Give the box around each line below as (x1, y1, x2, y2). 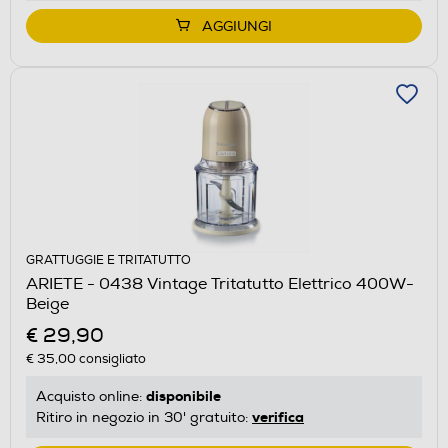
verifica (252, 407, 304, 426)
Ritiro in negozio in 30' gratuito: (36, 408, 252, 426)
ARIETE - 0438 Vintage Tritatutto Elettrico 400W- (26, 273, 414, 294)
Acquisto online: (36, 387, 146, 405)
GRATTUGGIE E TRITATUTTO (26, 252, 191, 268)
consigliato (76, 350, 146, 367)
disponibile (146, 386, 221, 405)
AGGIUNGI (202, 17, 272, 35)
